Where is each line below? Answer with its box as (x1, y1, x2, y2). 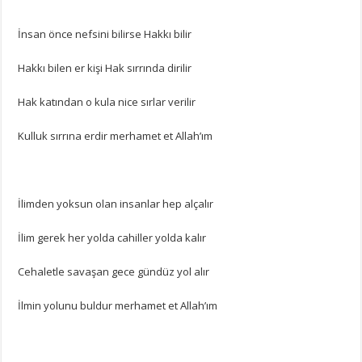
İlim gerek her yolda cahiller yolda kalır (18, 229, 207, 245)
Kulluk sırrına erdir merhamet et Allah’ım (18, 128, 213, 143)
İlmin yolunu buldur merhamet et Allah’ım (18, 297, 218, 313)
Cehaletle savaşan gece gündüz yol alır (18, 263, 210, 279)
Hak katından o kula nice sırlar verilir (18, 94, 196, 109)
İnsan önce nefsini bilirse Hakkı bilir (18, 26, 192, 41)
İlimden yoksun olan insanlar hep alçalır (18, 196, 214, 211)
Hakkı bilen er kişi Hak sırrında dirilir (18, 60, 192, 75)
